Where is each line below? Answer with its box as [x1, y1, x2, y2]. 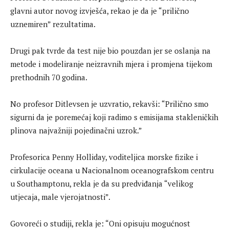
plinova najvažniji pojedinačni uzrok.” [10, 125, 142, 135]
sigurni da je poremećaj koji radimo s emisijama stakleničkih [10, 112, 218, 122]
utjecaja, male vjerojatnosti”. [10, 192, 110, 202]
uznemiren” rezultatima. [10, 19, 96, 29]
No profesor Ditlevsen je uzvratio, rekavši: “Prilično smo [10, 99, 209, 109]
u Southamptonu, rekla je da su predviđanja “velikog [10, 178, 193, 189]
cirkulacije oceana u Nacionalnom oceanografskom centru [10, 165, 214, 175]
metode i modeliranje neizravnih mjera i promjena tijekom [10, 59, 212, 69]
